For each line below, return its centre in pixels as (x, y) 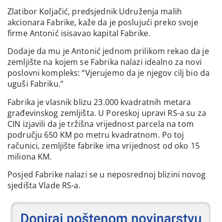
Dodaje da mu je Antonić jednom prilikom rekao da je (108, 51)
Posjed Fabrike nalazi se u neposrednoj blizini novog (107, 175)
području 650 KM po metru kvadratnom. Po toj (96, 135)
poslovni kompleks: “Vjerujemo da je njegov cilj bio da (109, 73)
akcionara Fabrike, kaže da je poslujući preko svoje (103, 22)
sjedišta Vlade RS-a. (44, 186)
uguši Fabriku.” (35, 84)
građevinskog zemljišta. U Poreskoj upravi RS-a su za (107, 113)
